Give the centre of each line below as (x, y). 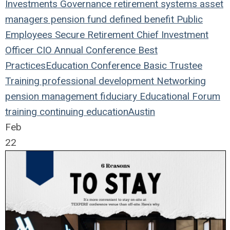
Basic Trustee (171, 65)
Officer (20, 50)
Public (188, 19)
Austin (142, 111)
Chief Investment (171, 34)
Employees (29, 34)
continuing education (83, 111)
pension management (51, 96)
